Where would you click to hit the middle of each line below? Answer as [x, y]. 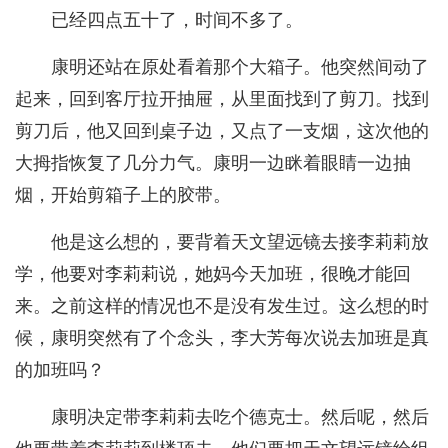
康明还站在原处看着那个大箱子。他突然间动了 [240, 67]
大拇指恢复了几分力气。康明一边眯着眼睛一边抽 [213, 163]
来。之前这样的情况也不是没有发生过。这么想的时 [222, 306]
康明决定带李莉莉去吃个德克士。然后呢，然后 [240, 417]
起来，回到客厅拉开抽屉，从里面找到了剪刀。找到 [222, 99]
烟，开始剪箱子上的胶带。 [123, 195]
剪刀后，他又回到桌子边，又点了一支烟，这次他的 [222, 131]
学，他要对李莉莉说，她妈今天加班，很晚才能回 [213, 274]
